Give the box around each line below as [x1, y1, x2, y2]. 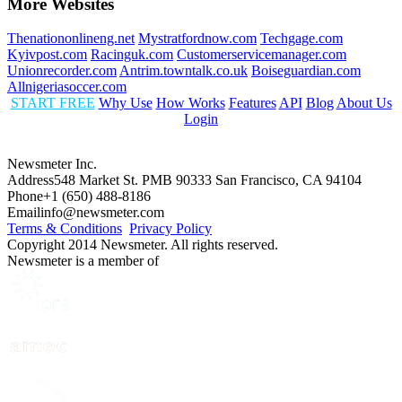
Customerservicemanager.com [177, 47, 346, 63]
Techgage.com [260, 31, 343, 47]
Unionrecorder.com [7, 63, 117, 79]
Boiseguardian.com [251, 63, 361, 79]
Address [7, 172, 54, 188]
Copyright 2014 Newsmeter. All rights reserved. [7, 237, 278, 253]
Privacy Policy [129, 221, 212, 237]
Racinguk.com [91, 47, 173, 63]
